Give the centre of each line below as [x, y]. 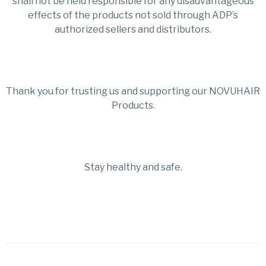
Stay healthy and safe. [133, 167]
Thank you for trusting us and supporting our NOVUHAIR [133, 91]
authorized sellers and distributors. [133, 29]
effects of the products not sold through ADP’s [133, 15]
